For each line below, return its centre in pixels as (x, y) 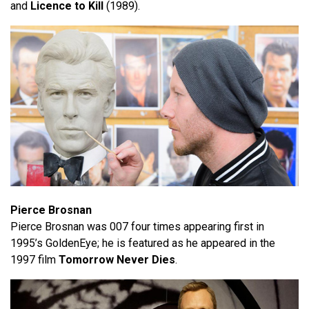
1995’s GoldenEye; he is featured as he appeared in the (143, 243)
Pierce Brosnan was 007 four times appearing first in (137, 226)
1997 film (34, 259)
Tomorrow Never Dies (117, 259)
